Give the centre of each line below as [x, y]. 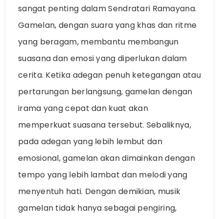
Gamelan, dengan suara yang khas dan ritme [108, 25]
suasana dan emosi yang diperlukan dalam [103, 59]
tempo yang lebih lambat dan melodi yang [103, 175]
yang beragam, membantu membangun [99, 42]
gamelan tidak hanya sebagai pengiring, [98, 208]
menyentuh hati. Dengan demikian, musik [99, 192]
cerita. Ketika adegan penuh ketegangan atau [109, 75]
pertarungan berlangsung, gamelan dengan [105, 92]
